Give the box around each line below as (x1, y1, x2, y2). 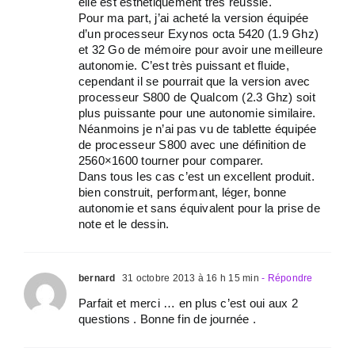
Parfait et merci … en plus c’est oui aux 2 (78, 296, 299, 310)
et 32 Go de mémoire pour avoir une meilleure (78, 43, 323, 56)
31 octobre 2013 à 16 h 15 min (119, 273, 259, 284)
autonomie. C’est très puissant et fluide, (78, 59, 289, 72)
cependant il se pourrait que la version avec (78, 74, 311, 88)
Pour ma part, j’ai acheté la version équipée (78, 11, 309, 25)
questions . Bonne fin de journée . (78, 312, 257, 326)
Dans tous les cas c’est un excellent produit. (78, 170, 315, 183)
